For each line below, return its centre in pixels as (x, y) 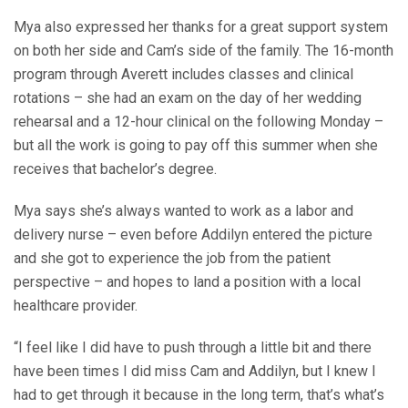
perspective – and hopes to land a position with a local (187, 282)
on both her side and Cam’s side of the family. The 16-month (204, 51)
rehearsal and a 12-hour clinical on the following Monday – (199, 122)
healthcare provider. (76, 306)
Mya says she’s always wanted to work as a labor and (184, 211)
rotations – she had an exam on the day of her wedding (188, 98)
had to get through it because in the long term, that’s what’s (199, 395)
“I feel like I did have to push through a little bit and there (193, 348)
